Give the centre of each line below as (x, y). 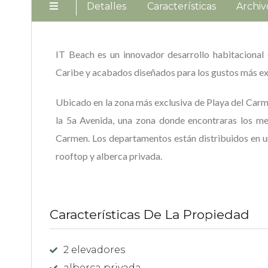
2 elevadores (94, 249)
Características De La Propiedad (150, 214)
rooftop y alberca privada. (109, 156)
